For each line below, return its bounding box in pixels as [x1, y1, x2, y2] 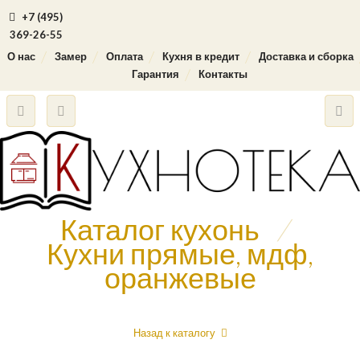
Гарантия [132, 67, 179, 80]
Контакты [198, 67, 247, 80]
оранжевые [104, 260, 256, 295]
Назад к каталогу [133, 326, 215, 339]
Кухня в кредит [162, 50, 239, 63]
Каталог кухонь [60, 211, 260, 247]
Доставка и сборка [258, 50, 354, 63]
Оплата [105, 50, 143, 63]
